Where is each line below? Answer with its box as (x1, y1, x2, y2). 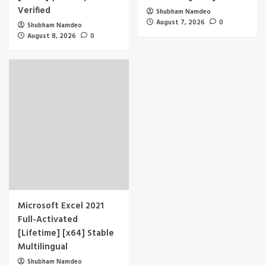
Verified (18, 3, 50, 18)
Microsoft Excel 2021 (18, 198, 104, 213)
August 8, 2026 (27, 30, 76, 42)
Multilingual (18, 239, 68, 254)
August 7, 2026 (156, 17, 205, 28)
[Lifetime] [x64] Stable (18, 226, 114, 240)
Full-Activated (18, 212, 78, 227)
